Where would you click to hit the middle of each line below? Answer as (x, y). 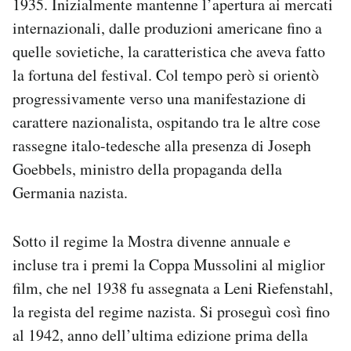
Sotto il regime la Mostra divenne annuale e (152, 241)
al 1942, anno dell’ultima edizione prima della (160, 335)
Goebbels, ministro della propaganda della (147, 168)
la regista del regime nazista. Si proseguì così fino (171, 311)
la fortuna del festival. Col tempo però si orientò (166, 74)
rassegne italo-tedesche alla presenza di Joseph (162, 145)
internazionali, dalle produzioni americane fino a (167, 27)
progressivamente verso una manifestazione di (159, 98)
